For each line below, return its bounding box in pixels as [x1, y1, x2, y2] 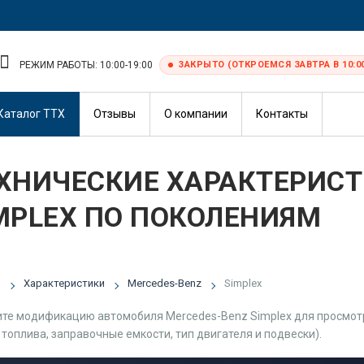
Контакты [256, 107, 308, 120]
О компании [164, 107, 227, 120]
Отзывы [93, 107, 136, 120]
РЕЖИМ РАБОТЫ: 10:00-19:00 [19, 58, 153, 71]
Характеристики [23, 277, 105, 289]
